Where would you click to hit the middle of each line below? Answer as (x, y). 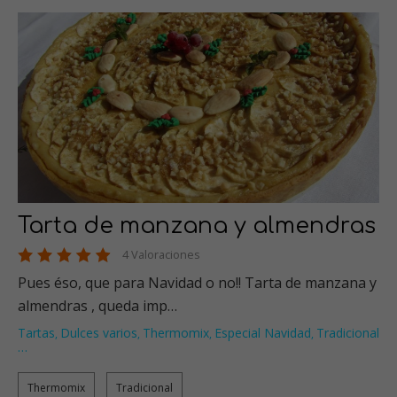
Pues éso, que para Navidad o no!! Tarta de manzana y (197, 282)
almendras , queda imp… (97, 305)
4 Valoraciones (161, 254)
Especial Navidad (263, 332)
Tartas (36, 332)
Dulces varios (99, 332)
